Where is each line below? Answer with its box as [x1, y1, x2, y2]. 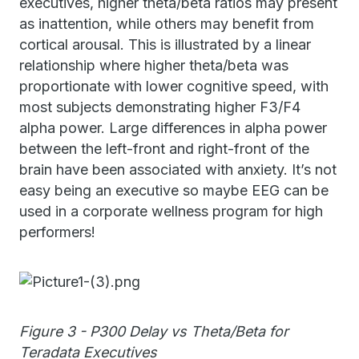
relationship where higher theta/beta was [19, 57, 288, 74]
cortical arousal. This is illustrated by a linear [19, 36, 311, 53]
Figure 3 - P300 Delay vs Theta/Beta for [19, 323, 288, 340]
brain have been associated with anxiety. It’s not [19, 161, 337, 178]
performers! [19, 224, 95, 240]
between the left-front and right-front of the [19, 140, 309, 157]
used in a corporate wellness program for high [19, 203, 323, 220]
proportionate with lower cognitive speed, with [19, 78, 329, 95]
